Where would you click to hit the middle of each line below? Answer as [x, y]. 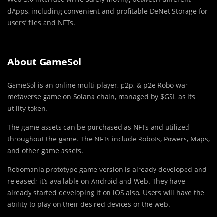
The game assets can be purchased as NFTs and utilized [98, 127]
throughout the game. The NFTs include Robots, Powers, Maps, [108, 139]
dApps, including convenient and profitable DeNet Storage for [108, 11]
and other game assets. [45, 150]
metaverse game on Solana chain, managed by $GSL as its [101, 96]
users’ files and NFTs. [41, 22]
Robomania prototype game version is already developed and [107, 169]
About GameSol [44, 62]
